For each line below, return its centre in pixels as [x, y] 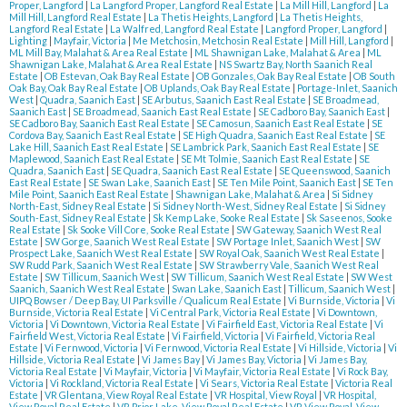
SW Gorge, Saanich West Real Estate [128, 242]
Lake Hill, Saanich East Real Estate [87, 147]
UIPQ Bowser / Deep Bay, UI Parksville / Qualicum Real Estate [146, 301]
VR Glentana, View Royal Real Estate [127, 395]
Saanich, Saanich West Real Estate [88, 289]
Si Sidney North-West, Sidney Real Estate [246, 206]
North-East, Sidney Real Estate [79, 206]
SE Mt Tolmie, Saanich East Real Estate [268, 159]
